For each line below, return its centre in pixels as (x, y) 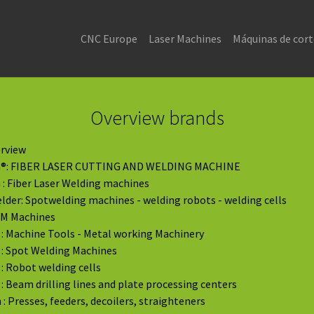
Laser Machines (185, 39)
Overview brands (157, 118)
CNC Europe (109, 39)
